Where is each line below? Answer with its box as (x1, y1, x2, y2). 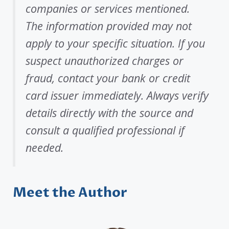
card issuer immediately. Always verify (26, 88, 209, 103)
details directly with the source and (26, 105, 193, 121)
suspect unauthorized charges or (26, 53, 184, 68)
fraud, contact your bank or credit (26, 71, 190, 86)
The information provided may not (26, 18, 192, 34)
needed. (26, 140, 63, 155)
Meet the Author (13, 183, 127, 202)
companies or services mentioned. (26, 1, 190, 16)
